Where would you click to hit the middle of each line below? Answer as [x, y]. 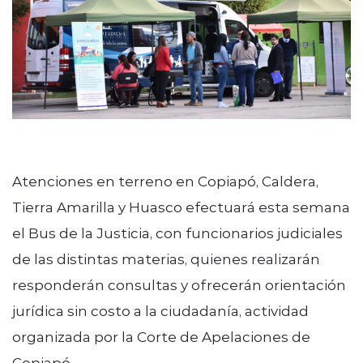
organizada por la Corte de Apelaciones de [161, 336]
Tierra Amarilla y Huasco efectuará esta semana [181, 206]
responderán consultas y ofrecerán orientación [179, 284]
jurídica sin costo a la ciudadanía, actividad [160, 310]
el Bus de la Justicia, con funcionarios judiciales [177, 232]
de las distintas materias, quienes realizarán [166, 258]
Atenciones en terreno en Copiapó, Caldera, [165, 180]
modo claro [136, 115]
